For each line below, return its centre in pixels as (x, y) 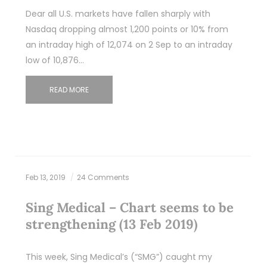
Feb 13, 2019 (46, 178)
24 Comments (103, 178)
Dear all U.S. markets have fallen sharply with (118, 13)
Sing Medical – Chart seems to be (129, 208)
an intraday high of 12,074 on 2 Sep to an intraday (129, 44)
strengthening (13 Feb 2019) (111, 224)
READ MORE (69, 89)
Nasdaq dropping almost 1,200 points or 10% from (127, 29)
